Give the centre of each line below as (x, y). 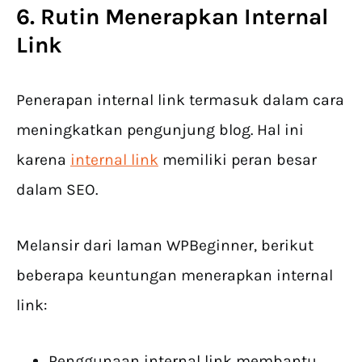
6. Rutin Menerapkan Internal (173, 17)
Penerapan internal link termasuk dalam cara (180, 100)
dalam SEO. (57, 190)
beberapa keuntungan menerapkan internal (175, 276)
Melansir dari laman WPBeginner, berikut (165, 246)
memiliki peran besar (238, 160)
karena (43, 160)
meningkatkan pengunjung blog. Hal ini (160, 130)
